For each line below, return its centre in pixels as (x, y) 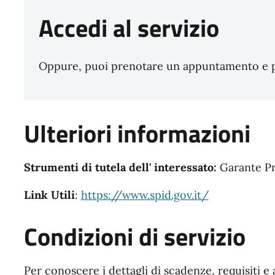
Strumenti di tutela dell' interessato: (122, 167)
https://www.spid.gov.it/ (145, 195)
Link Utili (49, 195)
